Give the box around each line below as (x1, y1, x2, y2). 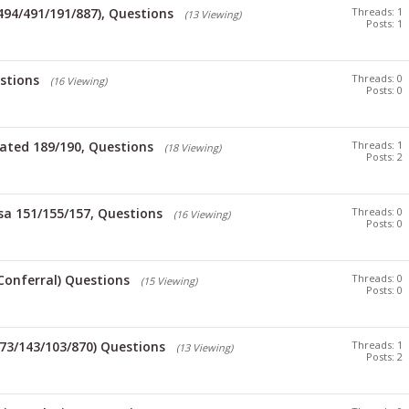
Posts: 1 (366, 16, 403, 30)
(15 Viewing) (141, 274, 197, 288)
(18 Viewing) (164, 141, 221, 154)
